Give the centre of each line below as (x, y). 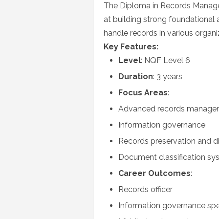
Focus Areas (143, 93)
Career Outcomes (154, 173)
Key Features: (131, 47)
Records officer (145, 189)
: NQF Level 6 (165, 60)
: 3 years (168, 77)
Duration (136, 77)
